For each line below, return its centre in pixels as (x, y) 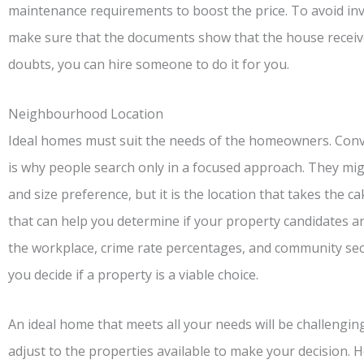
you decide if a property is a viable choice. (133, 274)
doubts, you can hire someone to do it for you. (149, 64)
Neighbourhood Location (86, 113)
